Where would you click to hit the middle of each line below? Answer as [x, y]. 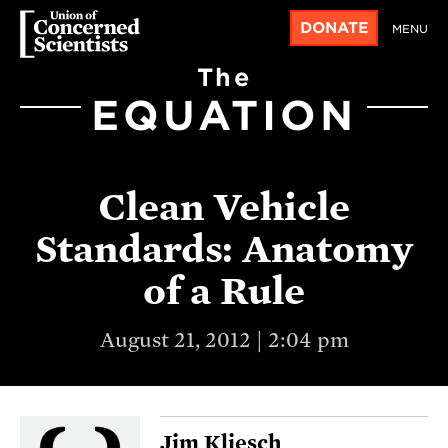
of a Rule [224, 290]
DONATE [334, 27]
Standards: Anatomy [224, 248]
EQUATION [224, 115]
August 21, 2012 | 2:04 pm [224, 339]
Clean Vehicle [224, 206]
